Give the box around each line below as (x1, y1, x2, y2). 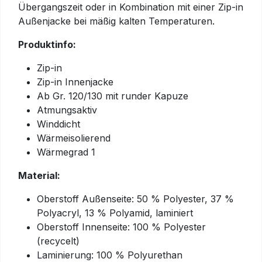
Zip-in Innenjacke (37, 76, 113, 88)
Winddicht (37, 118, 80, 130)
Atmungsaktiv (37, 104, 97, 116)
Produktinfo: (18, 39, 76, 50)
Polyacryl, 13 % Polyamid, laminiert (37, 207, 193, 219)
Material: (18, 170, 60, 181)
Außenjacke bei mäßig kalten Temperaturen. (18, 15, 215, 27)
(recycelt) (37, 235, 80, 247)
